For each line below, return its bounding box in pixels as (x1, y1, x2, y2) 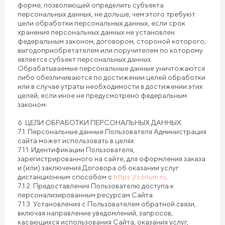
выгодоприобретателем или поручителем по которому (18, 46, 203, 54)
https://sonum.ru (114, 173, 166, 181)
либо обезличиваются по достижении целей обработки (18, 73, 205, 81)
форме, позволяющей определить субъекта (18, 1, 164, 9)
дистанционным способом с (18, 173, 114, 181)
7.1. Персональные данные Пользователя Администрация (18, 128, 206, 136)
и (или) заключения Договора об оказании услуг (18, 164, 179, 172)
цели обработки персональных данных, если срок (18, 19, 185, 27)
